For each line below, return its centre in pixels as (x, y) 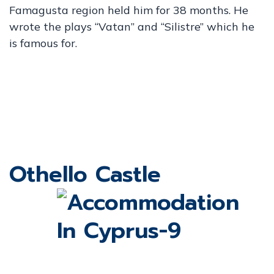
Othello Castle (85, 174)
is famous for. (43, 43)
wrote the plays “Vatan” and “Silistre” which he (132, 27)
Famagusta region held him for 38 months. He (129, 10)
